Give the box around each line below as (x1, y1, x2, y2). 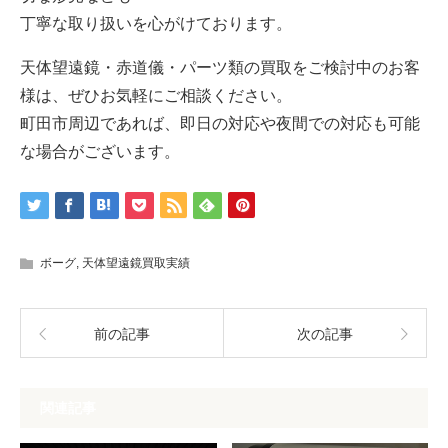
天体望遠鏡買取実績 (82, 255, 190, 270)
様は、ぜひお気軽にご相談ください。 (20, 86, 292, 104)
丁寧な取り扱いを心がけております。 (20, 14, 292, 32)
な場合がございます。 (20, 142, 180, 160)
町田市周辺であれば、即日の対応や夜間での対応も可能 (20, 114, 420, 132)
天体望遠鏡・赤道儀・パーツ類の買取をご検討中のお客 (20, 58, 420, 76)
